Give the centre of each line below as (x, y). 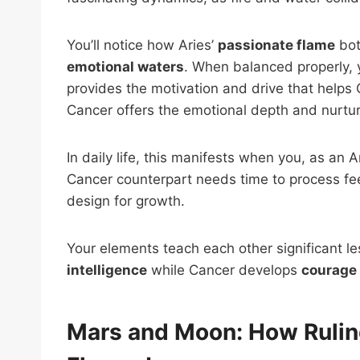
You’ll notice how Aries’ (142, 45)
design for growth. (126, 200)
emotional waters (125, 66)
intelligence (107, 270)
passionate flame (276, 45)
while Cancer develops (224, 270)
